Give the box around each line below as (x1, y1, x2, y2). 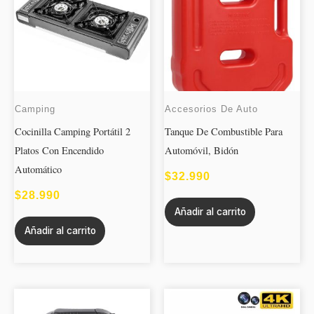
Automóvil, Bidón (165, 144, 238, 158)
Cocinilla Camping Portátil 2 (15, 125, 130, 139)
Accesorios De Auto (165, 103, 258, 114)
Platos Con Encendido (15, 144, 104, 158)
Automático (15, 163, 62, 177)
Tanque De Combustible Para (165, 125, 282, 139)
